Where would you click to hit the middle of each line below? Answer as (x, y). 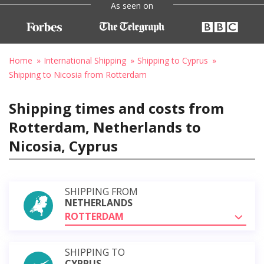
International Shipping (85, 60)
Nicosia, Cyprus (63, 146)
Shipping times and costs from (116, 108)
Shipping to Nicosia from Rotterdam (78, 74)
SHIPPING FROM (101, 191)
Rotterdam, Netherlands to (105, 127)
